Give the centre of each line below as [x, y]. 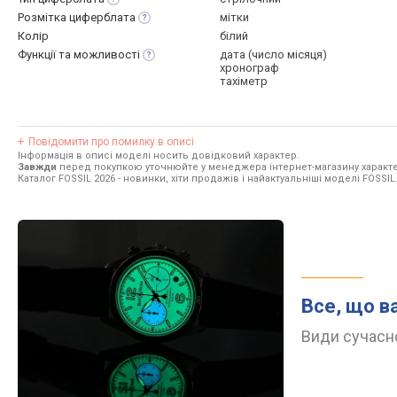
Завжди [37, 167]
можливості [107, 54]
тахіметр [244, 81]
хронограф [249, 68]
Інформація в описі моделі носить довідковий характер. [159, 156]
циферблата [102, 17]
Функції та [46, 54]
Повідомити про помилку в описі [111, 142]
